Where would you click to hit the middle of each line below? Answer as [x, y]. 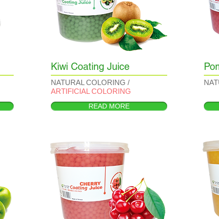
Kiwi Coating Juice [90, 66]
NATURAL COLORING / [90, 82]
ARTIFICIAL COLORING [91, 91]
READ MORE [109, 106]
